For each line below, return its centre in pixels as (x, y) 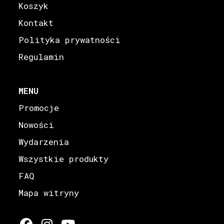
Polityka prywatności (70, 39)
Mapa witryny (49, 192)
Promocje (39, 107)
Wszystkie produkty (64, 158)
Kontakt (36, 22)
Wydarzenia (44, 141)
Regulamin (41, 56)
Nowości (36, 124)
